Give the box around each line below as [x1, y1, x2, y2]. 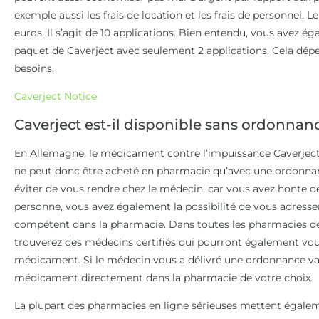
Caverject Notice [14, 90, 97, 103]
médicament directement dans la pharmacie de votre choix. [14, 271, 313, 284]
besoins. [14, 61, 54, 75]
